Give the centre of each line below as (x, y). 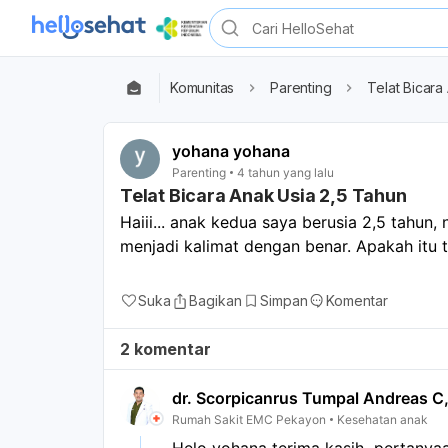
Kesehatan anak (382, 419)
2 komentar (165, 348)
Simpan (284, 300)
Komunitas (202, 87)
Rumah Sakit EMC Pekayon (249, 419)
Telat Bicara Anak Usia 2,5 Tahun (263, 195)
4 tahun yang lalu (285, 172)
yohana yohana (231, 151)
